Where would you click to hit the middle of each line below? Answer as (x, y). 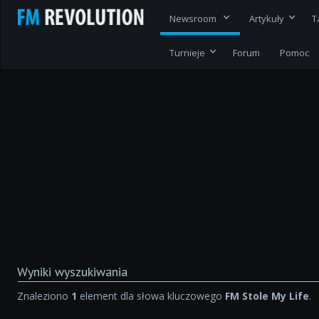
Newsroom (194, 18)
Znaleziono (45, 296)
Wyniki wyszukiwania (73, 272)
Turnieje (188, 53)
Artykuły (267, 18)
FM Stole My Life (267, 296)
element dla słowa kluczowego (151, 296)
